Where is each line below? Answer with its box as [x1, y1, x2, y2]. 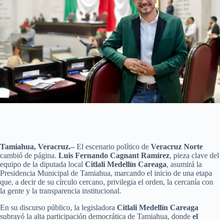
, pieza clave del [169, 151, 219, 160]
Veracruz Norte [151, 142, 203, 151]
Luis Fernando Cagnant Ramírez [58, 151, 169, 160]
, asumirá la [166, 160, 202, 168]
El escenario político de [75, 142, 151, 151]
